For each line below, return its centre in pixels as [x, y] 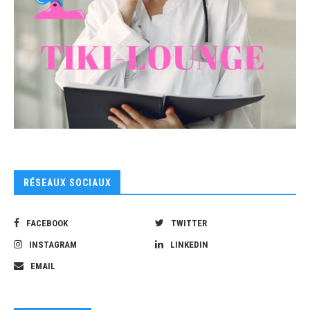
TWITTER [189, 224]
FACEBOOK [47, 224]
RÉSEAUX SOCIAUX [67, 183]
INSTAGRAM [53, 245]
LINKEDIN [189, 245]
